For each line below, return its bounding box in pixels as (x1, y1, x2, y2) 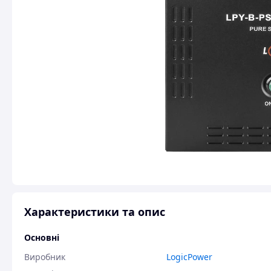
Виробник (24, 251, 65, 263)
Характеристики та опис (24, 204, 165, 219)
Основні (24, 232, 59, 243)
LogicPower (166, 251, 212, 263)
